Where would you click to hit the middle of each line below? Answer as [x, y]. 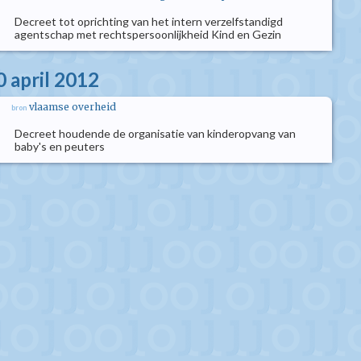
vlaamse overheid [73, 107]
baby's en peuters [60, 146]
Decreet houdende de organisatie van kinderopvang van [155, 133]
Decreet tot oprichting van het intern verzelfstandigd [149, 21]
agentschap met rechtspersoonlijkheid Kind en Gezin [148, 34]
